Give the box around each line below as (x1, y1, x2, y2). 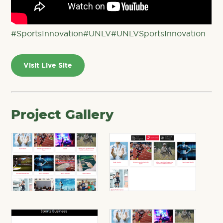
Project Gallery (11, 109, 114, 122)
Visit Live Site (23, 61, 73, 70)
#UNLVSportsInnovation (111, 28, 206, 39)
